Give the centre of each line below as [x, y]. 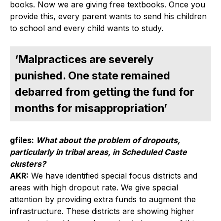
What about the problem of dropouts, [108, 140]
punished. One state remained [92, 75]
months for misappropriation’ [91, 108]
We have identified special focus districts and [113, 176]
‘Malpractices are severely [84, 59]
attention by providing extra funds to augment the [103, 200]
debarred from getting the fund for [105, 92]
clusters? [28, 164]
